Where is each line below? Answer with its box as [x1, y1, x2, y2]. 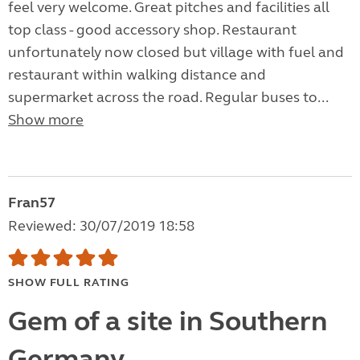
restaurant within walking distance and [8, 66, 266, 84]
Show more [8, 111, 84, 129]
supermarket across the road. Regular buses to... [8, 88, 328, 107]
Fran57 [8, 194, 55, 212]
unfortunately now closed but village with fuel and [8, 43, 344, 62]
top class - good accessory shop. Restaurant [8, 21, 297, 39]
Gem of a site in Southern [8, 305, 327, 339]
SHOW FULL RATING [8, 276, 129, 290]
